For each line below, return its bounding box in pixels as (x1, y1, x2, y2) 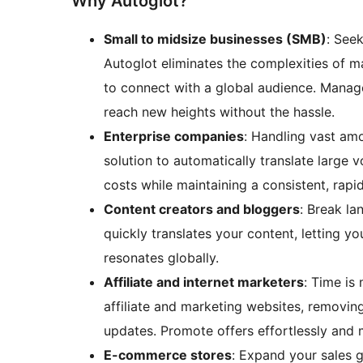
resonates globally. (104, 250, 219, 267)
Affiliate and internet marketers (104, 274, 304, 291)
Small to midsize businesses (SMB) (104, 31, 327, 48)
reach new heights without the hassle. (104, 104, 335, 121)
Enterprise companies (104, 128, 244, 145)
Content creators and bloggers (104, 201, 300, 218)
